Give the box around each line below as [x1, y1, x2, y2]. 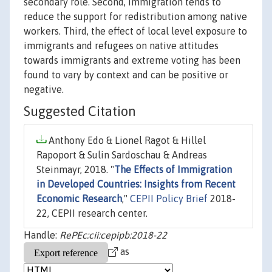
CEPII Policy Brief [130, 193, 208, 205]
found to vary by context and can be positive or [24, 69, 228, 81]
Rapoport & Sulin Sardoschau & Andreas [36, 149, 207, 161]
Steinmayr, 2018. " [36, 164, 114, 175]
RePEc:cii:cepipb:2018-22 [59, 229, 167, 241]
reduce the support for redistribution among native [24, 11, 247, 22]
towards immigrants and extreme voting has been [24, 55, 240, 66]
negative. [24, 84, 64, 95]
